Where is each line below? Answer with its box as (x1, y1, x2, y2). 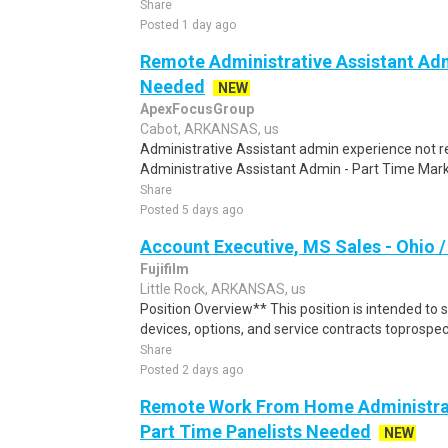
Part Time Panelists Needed (140, 421, 371, 442)
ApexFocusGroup (140, 101, 254, 117)
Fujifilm (140, 261, 189, 277)
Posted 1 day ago (140, 18, 236, 32)
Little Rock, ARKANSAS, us (140, 281, 306, 297)
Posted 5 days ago (140, 203, 243, 217)
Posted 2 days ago (140, 363, 243, 377)
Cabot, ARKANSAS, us (140, 121, 279, 137)
